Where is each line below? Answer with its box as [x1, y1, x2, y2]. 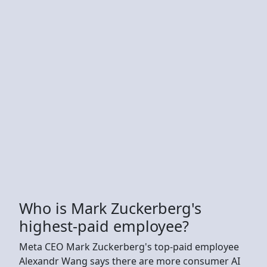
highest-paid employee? [19, 215, 189, 236]
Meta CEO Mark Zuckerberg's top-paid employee [19, 240, 239, 253]
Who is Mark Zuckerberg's [19, 197, 201, 218]
